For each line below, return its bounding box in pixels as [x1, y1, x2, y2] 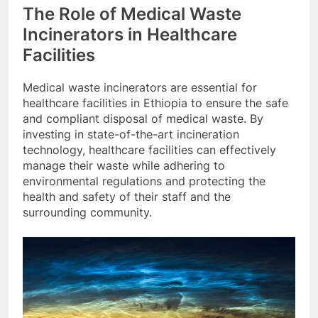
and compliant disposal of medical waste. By [23, 111, 263, 126]
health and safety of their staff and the [23, 190, 231, 204]
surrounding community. [23, 205, 152, 220]
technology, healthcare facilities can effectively [23, 143, 276, 158]
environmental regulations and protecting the [23, 174, 265, 189]
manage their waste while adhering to [23, 158, 225, 173]
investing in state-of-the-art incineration [23, 127, 239, 142]
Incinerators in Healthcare [23, 24, 237, 45]
